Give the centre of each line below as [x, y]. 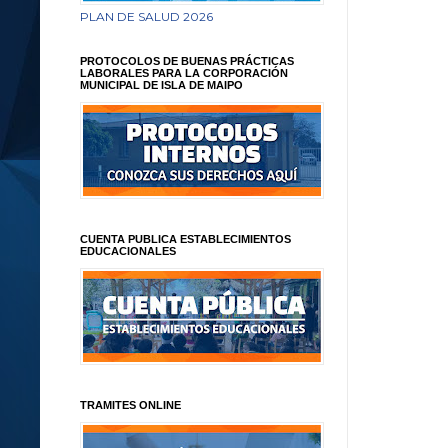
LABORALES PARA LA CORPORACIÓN [184, 72]
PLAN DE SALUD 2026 [146, 16]
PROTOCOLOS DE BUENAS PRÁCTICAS [187, 60]
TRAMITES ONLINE [130, 404]
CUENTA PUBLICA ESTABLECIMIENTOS [185, 238]
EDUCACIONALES [128, 250]
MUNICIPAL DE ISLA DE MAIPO [161, 84]
